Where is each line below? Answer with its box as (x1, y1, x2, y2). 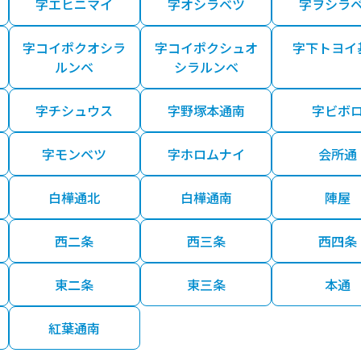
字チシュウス (35, 101, 114, 121)
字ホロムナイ (167, 144, 245, 164)
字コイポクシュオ (154, 38, 258, 58)
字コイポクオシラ (23, 38, 127, 58)
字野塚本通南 (167, 101, 245, 121)
